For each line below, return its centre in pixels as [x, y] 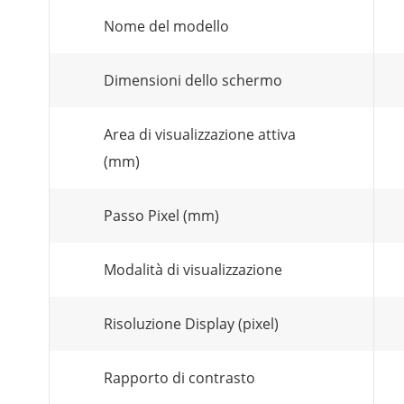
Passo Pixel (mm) [161, 216]
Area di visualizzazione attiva [200, 134]
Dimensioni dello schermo [193, 80]
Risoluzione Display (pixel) [191, 324]
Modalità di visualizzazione [193, 270]
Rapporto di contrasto [179, 378]
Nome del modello [166, 26]
